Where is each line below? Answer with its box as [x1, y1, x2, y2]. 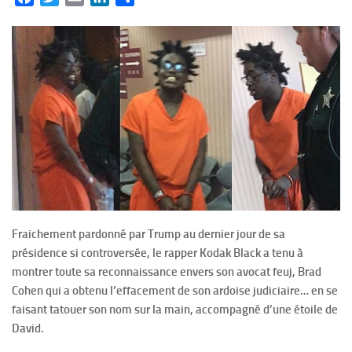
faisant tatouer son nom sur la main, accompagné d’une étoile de [12, 302, 338, 317]
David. [12, 321, 44, 335]
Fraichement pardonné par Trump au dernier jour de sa [12, 226, 285, 241]
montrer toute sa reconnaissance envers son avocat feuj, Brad [12, 264, 321, 279]
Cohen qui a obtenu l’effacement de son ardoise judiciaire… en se [12, 283, 338, 298]
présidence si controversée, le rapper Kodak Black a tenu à [12, 245, 303, 260]
